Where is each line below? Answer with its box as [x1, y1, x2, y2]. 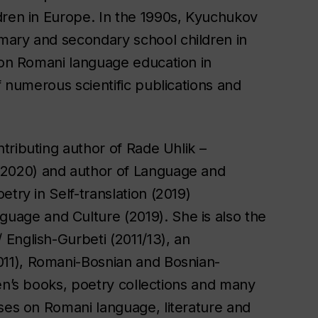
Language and [133, 162, 226, 180]
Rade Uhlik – [126, 139, 207, 157]
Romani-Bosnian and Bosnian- [27, 253, 221, 270]
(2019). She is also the [120, 207, 266, 225]
